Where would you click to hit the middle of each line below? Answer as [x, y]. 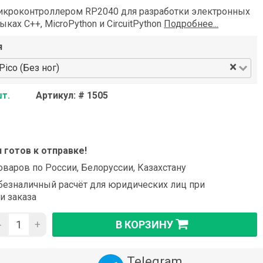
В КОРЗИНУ [144, 225]
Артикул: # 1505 [72, 96]
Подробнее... [191, 24]
